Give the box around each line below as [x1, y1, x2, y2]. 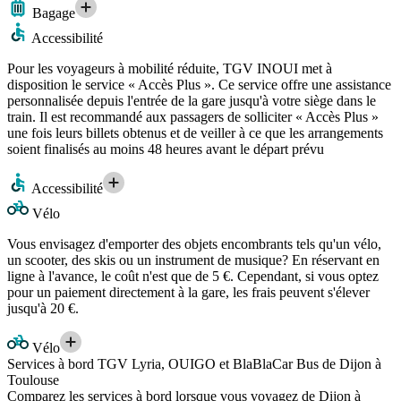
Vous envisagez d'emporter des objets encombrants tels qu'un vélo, [7, 236, 381, 252]
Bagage [29, 5, 75, 21]
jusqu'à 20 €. [7, 301, 79, 317]
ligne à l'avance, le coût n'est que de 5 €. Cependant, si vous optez [7, 269, 379, 285]
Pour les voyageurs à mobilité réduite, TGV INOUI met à [7, 61, 332, 77]
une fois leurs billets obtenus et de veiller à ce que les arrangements [7, 125, 383, 141]
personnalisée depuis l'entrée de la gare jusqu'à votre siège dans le [7, 93, 376, 109]
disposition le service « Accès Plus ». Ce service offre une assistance [7, 77, 391, 93]
